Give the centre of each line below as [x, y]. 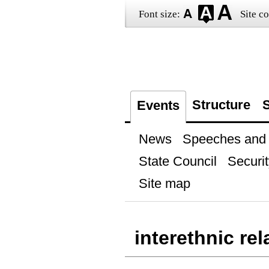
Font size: [159, 14]
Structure [221, 105]
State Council [177, 161]
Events [158, 105]
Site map [164, 183]
